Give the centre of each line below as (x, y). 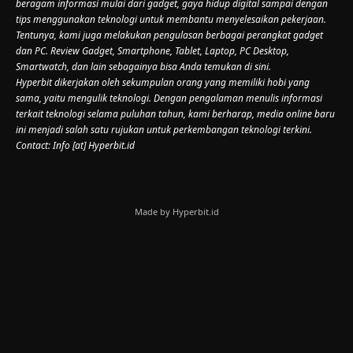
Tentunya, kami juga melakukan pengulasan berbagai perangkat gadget (169, 35)
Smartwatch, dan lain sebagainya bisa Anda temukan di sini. (145, 66)
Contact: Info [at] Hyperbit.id (75, 145)
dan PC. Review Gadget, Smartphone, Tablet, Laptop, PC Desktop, (152, 50)
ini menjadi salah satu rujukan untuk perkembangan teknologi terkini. (164, 129)
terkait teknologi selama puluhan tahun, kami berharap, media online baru (175, 113)
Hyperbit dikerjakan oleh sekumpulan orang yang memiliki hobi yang (163, 82)
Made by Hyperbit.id (176, 211)
